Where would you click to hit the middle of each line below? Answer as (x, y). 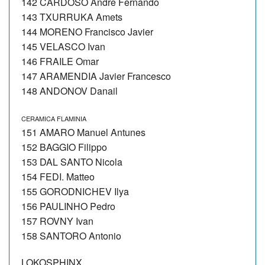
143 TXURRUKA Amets (72, 17)
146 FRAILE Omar (60, 61)
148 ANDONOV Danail (70, 91)
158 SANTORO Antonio (71, 235)
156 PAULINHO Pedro (68, 206)
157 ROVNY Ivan (57, 221)
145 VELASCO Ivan (63, 46)
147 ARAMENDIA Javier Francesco (96, 76)
